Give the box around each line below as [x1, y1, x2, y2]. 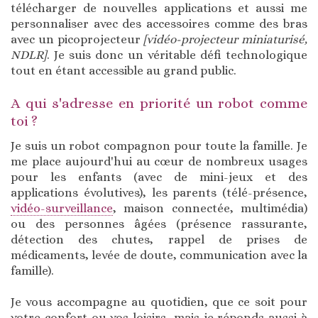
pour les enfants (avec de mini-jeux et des [11, 170, 307, 185]
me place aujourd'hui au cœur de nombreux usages [11, 155, 307, 169]
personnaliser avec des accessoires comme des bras [11, 17, 307, 31]
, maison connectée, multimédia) [113, 202, 307, 216]
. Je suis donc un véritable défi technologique [47, 48, 307, 62]
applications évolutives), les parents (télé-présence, [11, 186, 307, 200]
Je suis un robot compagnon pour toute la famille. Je [11, 139, 307, 153]
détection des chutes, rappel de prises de [11, 233, 307, 247]
